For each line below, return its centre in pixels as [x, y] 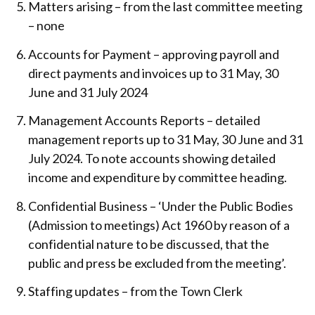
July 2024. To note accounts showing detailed [152, 159]
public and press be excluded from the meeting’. [157, 263]
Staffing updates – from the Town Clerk [136, 291]
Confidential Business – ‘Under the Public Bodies [161, 206]
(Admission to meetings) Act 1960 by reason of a [159, 225]
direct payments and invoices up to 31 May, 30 [154, 73]
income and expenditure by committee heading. [158, 178]
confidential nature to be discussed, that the [149, 244]
